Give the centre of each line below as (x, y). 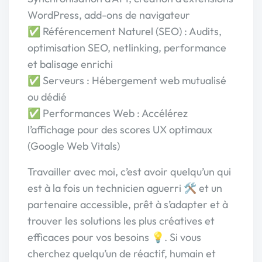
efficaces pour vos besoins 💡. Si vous (114, 237)
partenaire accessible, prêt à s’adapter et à (128, 204)
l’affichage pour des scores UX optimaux (120, 130)
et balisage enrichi (70, 64)
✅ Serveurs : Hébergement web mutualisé (127, 80)
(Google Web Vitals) (74, 146)
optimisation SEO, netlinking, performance (127, 48)
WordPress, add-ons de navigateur (109, 15)
